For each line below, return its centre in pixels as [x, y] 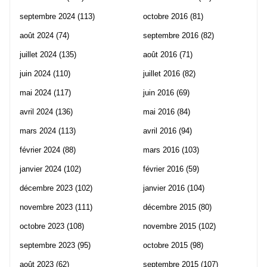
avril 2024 [36, 111]
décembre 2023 [46, 188]
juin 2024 [35, 73]
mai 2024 [35, 92]
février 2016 [163, 169]
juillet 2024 [38, 54]
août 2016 [160, 54]
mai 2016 [159, 111]
